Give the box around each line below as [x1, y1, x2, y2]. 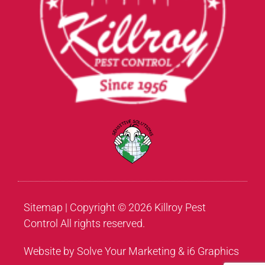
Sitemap [24, 201, 63, 214]
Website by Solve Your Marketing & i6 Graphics [24, 245, 239, 257]
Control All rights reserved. [24, 217, 145, 230]
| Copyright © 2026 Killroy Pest [63, 201, 206, 214]
